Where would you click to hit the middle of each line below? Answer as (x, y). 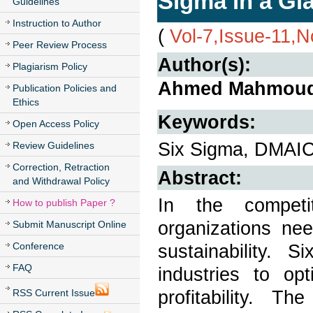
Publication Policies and (65, 88)
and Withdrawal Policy (61, 181)
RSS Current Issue (54, 293)
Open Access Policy (56, 124)
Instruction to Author (57, 23)
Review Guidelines (53, 145)
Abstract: (200, 178)
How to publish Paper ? (64, 203)
